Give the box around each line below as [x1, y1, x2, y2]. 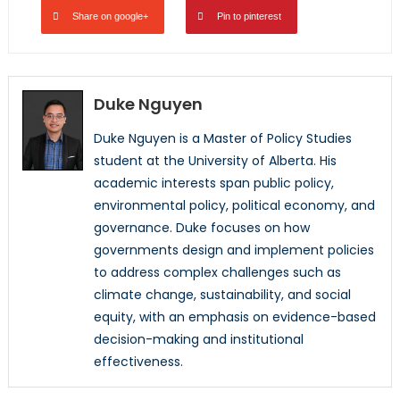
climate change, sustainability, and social [93, 286, 351, 304]
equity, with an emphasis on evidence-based [93, 308, 376, 327]
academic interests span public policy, [93, 174, 334, 193]
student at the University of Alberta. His [93, 152, 337, 171]
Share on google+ [71, 11, 148, 22]
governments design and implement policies [93, 241, 374, 260]
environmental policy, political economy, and [93, 196, 375, 215]
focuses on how [206, 219, 310, 237]
